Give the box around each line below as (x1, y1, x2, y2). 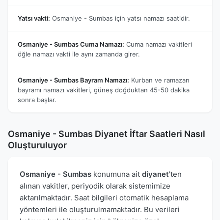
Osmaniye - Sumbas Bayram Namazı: (18, 76, 129, 84)
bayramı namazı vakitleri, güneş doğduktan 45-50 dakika (18, 85, 190, 94)
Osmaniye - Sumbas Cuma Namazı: (18, 40, 124, 48)
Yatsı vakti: (18, 14, 50, 22)
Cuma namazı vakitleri (124, 40, 192, 48)
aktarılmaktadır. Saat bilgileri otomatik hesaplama (20, 192, 189, 202)
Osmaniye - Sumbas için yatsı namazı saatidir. (50, 14, 190, 22)
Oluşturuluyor (8, 139, 67, 150)
